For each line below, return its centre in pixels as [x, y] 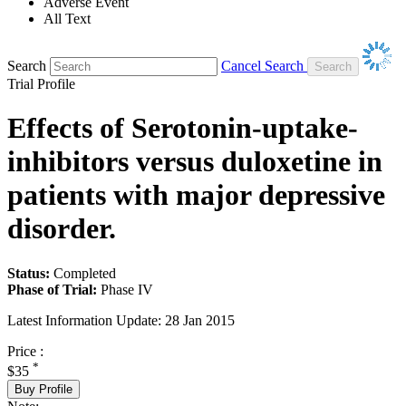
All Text [67, 18]
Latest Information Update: [84, 320]
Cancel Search [262, 65]
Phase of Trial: [52, 289]
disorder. [62, 229]
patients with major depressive [196, 195]
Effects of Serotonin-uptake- [183, 128]
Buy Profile [43, 389]
